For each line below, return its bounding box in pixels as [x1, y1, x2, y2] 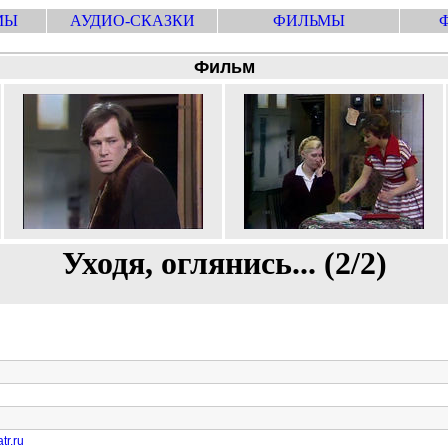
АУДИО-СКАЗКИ [69, 12, 195, 29]
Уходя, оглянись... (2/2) [61, 245, 387, 281]
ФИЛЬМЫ [272, 12, 345, 29]
